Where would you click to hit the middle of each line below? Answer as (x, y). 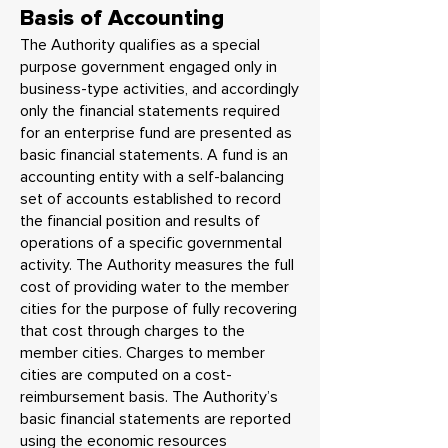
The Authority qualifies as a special (140, 45)
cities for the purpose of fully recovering (158, 309)
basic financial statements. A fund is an (154, 155)
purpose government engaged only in (148, 67)
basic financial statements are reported (155, 419)
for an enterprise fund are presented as (156, 133)
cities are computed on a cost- (126, 375)
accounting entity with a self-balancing (152, 177)
